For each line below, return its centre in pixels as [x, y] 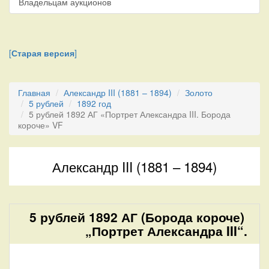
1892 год [94, 103]
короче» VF [41, 125]
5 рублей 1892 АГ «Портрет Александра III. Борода [130, 114]
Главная [34, 92]
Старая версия [43, 53]
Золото [199, 92]
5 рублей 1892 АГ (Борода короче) [137, 216]
